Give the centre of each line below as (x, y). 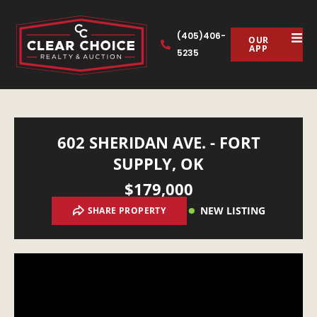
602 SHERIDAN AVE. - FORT (158, 143)
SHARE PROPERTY (127, 211)
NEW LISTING (233, 211)
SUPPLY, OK (158, 164)
